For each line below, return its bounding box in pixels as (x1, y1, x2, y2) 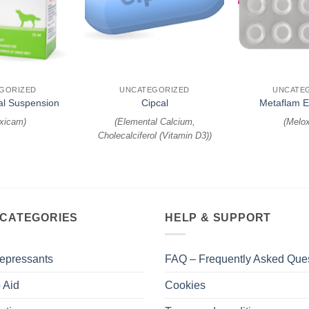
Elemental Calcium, (117, 117, 195, 128)
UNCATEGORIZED (119, 86, 190, 94)
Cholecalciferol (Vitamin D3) (97, 130, 209, 141)
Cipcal (141, 97, 168, 108)
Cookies (165, 279, 206, 292)
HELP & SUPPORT (165, 211, 272, 223)
